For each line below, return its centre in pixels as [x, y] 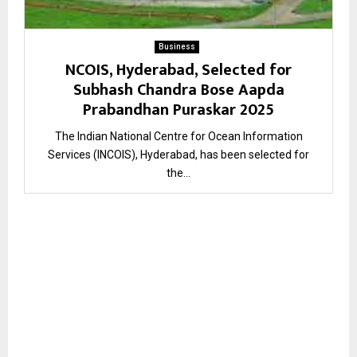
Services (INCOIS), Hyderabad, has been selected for [178, 155]
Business [177, 47]
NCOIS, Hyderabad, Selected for [178, 71]
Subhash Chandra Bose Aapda [178, 90]
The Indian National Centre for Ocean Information [178, 137]
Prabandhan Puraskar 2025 [178, 110]
